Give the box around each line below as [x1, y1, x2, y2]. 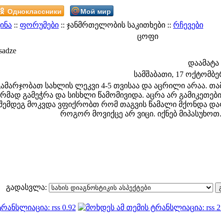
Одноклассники [7, 6, 62, 16]
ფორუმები [20, 21, 59, 29]
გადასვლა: [5, 183, 49, 191]
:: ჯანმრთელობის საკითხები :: [59, 21, 173, 29]
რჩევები [173, 21, 203, 29]
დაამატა [187, 59, 219, 67]
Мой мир [80, 6, 111, 16]
